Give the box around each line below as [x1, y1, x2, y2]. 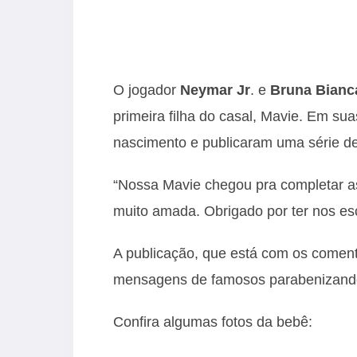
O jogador [113, 81, 180, 98]
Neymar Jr [180, 81, 250, 98]
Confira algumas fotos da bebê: [113, 313, 312, 330]
